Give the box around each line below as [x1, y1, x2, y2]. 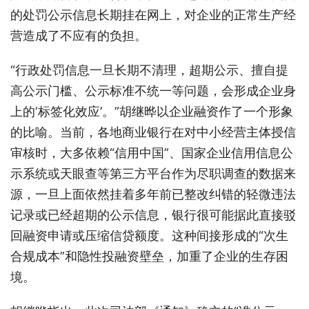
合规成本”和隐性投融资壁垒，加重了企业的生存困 [10, 248, 288, 263]
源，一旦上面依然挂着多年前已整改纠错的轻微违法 [10, 186, 296, 201]
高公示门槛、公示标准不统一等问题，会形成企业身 [10, 83, 296, 98]
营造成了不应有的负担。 [10, 28, 147, 43]
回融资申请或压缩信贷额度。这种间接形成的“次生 [10, 228, 288, 243]
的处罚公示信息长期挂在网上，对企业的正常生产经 [10, 7, 296, 22]
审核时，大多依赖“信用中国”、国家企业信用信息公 [10, 145, 293, 160]
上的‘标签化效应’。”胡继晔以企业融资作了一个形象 [10, 103, 293, 119]
